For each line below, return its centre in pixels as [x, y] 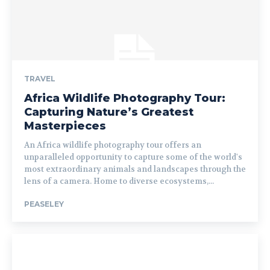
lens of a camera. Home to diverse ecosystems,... [119, 181]
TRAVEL [40, 78]
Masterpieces [65, 126]
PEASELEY [44, 204]
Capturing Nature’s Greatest [109, 112]
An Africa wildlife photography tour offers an [113, 145]
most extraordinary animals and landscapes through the [135, 169]
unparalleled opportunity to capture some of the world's [133, 157]
